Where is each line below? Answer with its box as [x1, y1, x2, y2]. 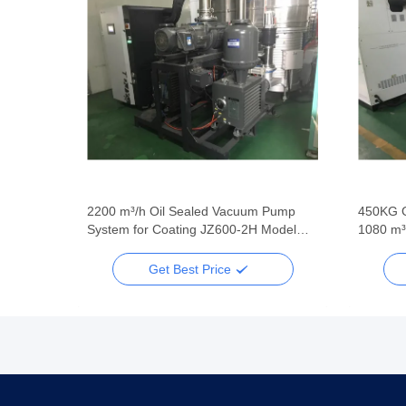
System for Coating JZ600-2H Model [87, 222, 296, 237]
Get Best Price [149, 261, 235, 276]
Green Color [87, 240, 158, 255]
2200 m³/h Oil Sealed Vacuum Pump [87, 204, 295, 218]
